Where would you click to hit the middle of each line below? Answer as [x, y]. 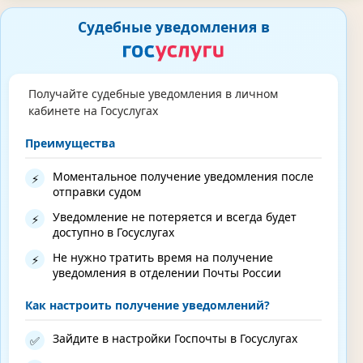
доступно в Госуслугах [113, 233]
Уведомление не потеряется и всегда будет [175, 217]
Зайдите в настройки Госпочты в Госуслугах [175, 339]
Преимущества [70, 143]
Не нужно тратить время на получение [163, 258]
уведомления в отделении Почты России [167, 273]
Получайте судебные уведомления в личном [153, 93]
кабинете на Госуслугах [93, 110]
